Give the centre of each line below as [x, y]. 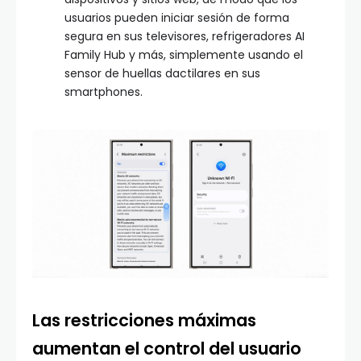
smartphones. [107, 92]
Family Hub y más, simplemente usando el [184, 55]
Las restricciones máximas [144, 321]
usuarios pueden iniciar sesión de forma [177, 18]
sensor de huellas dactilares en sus [162, 74]
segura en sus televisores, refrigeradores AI [185, 37]
